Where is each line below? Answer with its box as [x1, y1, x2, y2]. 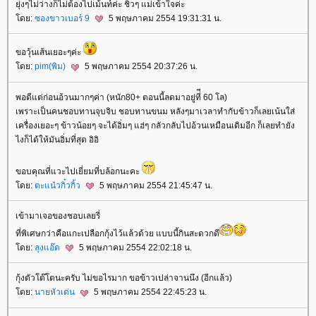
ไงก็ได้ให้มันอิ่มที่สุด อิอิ [16, 134, 99, 145]
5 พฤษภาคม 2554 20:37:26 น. [83, 61, 197, 72]
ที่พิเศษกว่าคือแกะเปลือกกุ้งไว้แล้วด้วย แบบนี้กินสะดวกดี [16, 229, 219, 239]
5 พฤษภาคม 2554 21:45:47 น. [97, 180, 212, 190]
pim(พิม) [35, 61, 68, 72]
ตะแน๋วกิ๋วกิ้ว [35, 180, 83, 190]
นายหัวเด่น [35, 287, 77, 298]
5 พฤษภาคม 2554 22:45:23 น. [92, 287, 207, 298]
